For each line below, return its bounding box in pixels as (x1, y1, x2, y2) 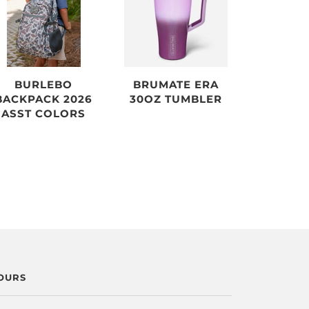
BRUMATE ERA (133, 77, 219, 91)
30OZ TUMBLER (130, 92, 223, 106)
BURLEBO (14, 77, 73, 91)
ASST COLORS (1, 106, 86, 120)
